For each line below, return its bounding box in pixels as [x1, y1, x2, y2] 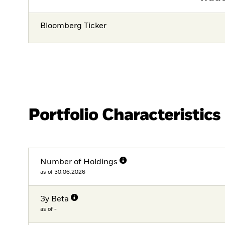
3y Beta [40, 195, 69, 204]
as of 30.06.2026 [40, 169, 86, 175]
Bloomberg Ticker [40, 22, 107, 30]
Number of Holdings [40, 158, 118, 166]
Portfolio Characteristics [28, 106, 220, 124]
